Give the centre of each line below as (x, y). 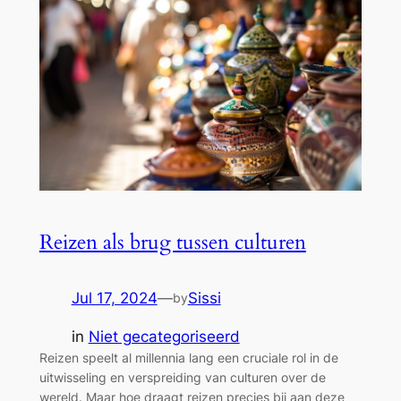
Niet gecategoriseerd (164, 336)
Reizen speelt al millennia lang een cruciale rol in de (188, 357)
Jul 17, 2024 (114, 298)
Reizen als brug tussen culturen (172, 242)
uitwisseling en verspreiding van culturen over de (182, 377)
